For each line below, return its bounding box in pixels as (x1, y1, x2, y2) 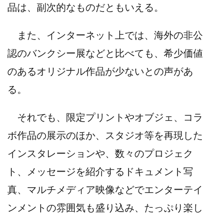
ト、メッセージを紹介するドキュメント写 (7, 165, 193, 177)
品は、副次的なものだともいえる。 (7, 1, 164, 13)
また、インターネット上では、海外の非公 (7, 29, 203, 41)
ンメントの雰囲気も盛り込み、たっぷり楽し (7, 201, 203, 214)
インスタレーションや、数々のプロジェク (7, 147, 193, 159)
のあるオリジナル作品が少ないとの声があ (7, 65, 193, 77)
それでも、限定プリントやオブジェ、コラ (7, 111, 203, 123)
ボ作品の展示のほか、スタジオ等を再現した (7, 129, 203, 141)
